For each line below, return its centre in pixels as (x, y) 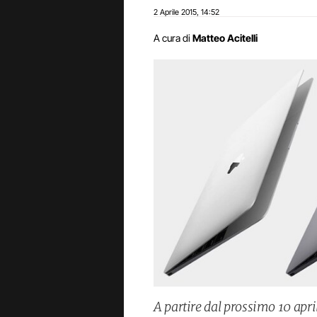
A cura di (172, 38)
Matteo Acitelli (225, 38)
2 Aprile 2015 (175, 12)
